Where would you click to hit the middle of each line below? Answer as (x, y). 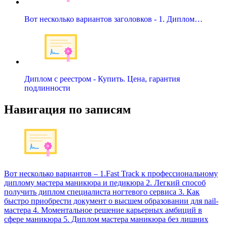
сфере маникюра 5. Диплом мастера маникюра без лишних (106, 219)
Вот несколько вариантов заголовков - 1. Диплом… (113, 19)
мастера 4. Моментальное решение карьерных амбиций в (103, 210)
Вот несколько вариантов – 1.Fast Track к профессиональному (111, 173)
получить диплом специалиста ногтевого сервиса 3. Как (102, 192)
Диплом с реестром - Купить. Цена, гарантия (102, 79)
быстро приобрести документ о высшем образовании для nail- (111, 201)
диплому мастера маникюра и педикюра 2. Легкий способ (105, 182)
